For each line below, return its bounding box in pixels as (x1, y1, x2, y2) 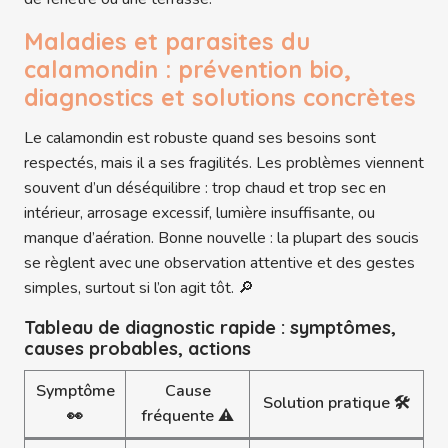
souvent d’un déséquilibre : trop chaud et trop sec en (24, 177, 386, 200)
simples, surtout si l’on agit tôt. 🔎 (24, 277, 254, 300)
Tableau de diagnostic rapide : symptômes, (24, 316, 396, 340)
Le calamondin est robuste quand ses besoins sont (24, 127, 376, 150)
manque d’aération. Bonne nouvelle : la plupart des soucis (24, 227, 419, 250)
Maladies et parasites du (24, 27, 310, 57)
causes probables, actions (24, 337, 251, 361)
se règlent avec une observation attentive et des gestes (24, 252, 415, 275)
